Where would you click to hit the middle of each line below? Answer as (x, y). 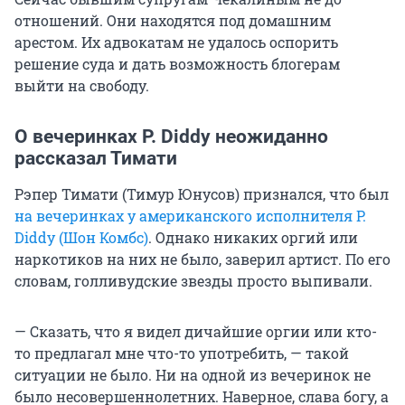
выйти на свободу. (82, 85)
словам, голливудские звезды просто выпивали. (193, 280)
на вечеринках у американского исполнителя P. (190, 215)
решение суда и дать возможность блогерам (177, 63)
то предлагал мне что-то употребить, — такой (182, 353)
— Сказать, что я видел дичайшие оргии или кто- (196, 331)
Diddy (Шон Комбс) (81, 237)
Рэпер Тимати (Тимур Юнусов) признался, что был (202, 193)
